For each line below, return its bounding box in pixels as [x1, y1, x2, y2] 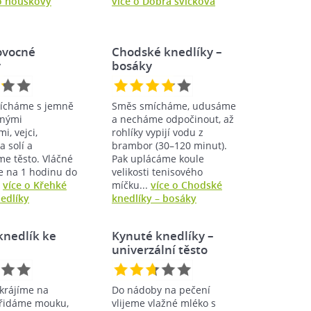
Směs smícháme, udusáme [112, 99, 236, 112]
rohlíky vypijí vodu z [112, 125, 203, 139]
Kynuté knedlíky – [112, 227, 214, 244]
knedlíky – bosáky [112, 191, 196, 205]
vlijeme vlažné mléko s [112, 296, 216, 310]
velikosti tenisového [112, 165, 203, 178]
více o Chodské [151, 178, 222, 192]
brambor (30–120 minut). [112, 138, 227, 152]
